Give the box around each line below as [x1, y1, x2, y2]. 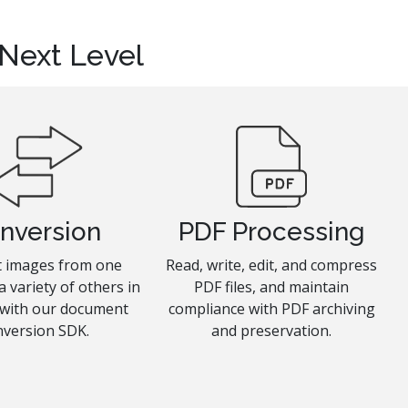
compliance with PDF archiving [168, 299, 375, 320]
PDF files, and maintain [194, 277, 350, 298]
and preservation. [211, 321, 332, 342]
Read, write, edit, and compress [166, 255, 378, 276]
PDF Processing [178, 217, 365, 248]
